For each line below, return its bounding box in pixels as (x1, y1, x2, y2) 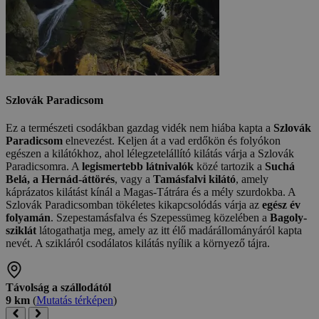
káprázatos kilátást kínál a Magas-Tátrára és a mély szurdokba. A (6, 185, 296, 198)
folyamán (6, 211, 51, 224)
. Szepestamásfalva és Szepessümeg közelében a (51, 211, 270, 224)
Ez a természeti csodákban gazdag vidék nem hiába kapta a (6, 121, 273, 134)
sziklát (6, 224, 36, 236)
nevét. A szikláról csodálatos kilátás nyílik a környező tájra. (6, 236, 270, 249)
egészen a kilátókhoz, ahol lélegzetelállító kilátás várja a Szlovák (6, 147, 294, 159)
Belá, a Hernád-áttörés (6, 172, 115, 185)
